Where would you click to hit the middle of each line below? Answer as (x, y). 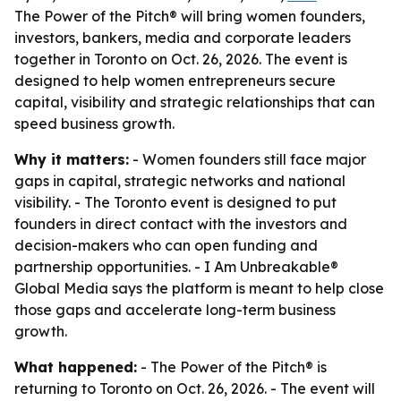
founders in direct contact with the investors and (181, 224)
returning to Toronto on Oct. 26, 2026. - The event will (195, 388)
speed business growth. (94, 124)
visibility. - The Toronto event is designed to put (175, 202)
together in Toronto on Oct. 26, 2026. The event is (181, 59)
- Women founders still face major (247, 159)
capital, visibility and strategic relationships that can (195, 102)
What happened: (76, 367)
